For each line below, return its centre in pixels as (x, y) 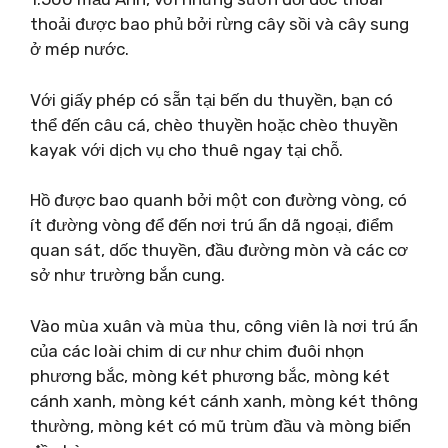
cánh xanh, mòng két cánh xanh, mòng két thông (224, 400)
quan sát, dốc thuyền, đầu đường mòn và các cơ (219, 250)
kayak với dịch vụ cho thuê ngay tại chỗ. (186, 149)
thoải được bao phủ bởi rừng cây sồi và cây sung (219, 24)
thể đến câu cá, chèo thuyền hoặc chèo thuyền (214, 124)
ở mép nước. (79, 49)
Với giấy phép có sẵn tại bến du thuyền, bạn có (211, 99)
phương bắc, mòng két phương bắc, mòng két (210, 375)
